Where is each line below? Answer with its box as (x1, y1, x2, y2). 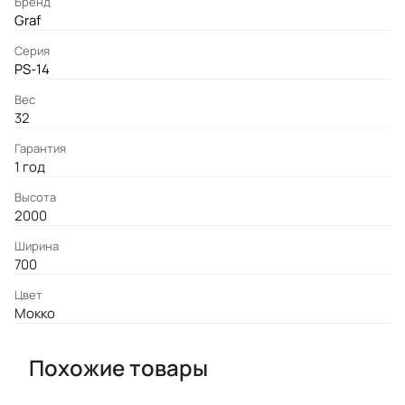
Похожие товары (29, 352, 208, 382)
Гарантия (14, 140, 66, 157)
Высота (14, 189, 56, 206)
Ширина (14, 238, 59, 255)
